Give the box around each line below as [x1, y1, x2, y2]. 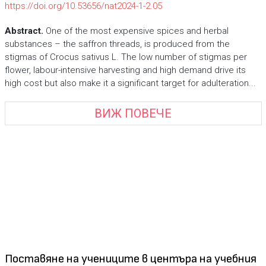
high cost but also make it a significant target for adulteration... [4, 78, 256, 88]
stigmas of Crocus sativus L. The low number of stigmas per [4, 52, 247, 62]
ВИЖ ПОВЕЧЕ [94, 106, 172, 121]
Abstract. [4, 26, 43, 36]
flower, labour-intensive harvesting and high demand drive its [4, 65, 246, 75]
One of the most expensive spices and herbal [43, 26, 229, 36]
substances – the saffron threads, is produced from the [4, 39, 230, 49]
